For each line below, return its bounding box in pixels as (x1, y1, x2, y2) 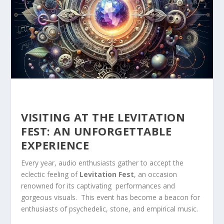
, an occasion (134, 169, 177, 179)
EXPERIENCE (21, 137, 89, 152)
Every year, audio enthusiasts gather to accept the (21, 157, 184, 167)
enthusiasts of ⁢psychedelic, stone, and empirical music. (21, 203, 198, 213)
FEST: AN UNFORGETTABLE (21, 123, 172, 138)
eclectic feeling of (21, 169, 80, 179)
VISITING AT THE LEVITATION (21, 109, 185, 124)
